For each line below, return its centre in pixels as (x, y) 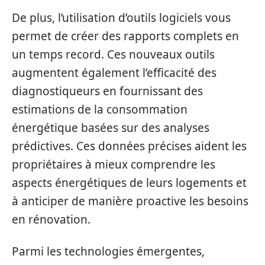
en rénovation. (51, 219)
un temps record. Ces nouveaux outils (113, 54)
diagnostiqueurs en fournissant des (107, 91)
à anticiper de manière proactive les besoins (130, 201)
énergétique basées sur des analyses (111, 128)
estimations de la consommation (100, 109)
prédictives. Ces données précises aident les (129, 146)
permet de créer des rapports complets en (125, 36)
